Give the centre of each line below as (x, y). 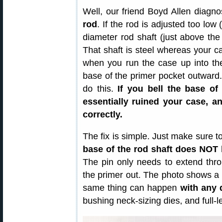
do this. (100, 89)
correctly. (103, 114)
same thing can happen (132, 188)
